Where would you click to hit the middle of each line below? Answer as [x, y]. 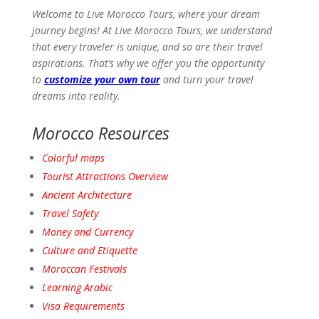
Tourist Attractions [85, 177]
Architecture [104, 195]
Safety [85, 214]
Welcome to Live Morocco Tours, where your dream [146, 14]
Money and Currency [87, 232]
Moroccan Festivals [84, 269]
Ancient [59, 195]
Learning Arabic [77, 288]
